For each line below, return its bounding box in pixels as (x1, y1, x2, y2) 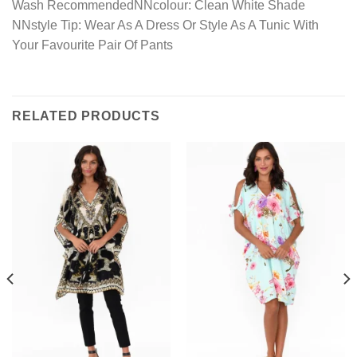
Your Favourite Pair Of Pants (12, 37, 173, 52)
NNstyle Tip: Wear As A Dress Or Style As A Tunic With (12, 18, 319, 32)
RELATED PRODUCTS (12, 108, 160, 123)
